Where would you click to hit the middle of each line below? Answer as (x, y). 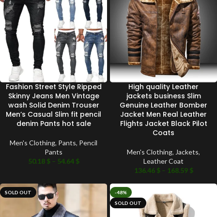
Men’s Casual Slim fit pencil (54, 115)
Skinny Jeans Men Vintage (54, 96)
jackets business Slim (163, 96)
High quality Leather (163, 87)
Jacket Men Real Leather (163, 115)
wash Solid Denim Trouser (54, 105)
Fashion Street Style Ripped (54, 87)
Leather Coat (163, 161)
